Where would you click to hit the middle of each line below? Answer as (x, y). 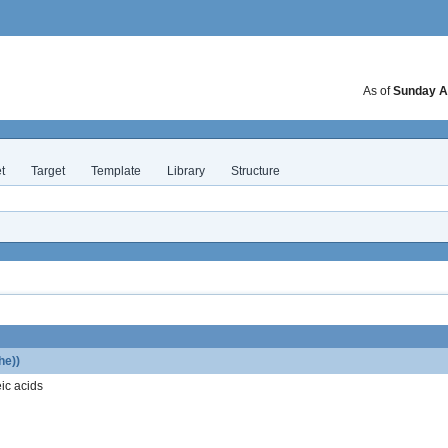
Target (48, 171)
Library (186, 171)
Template (116, 171)
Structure (255, 171)
